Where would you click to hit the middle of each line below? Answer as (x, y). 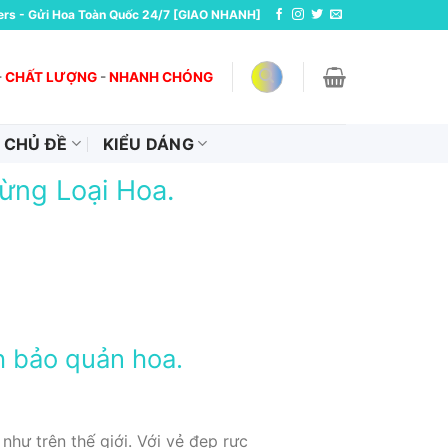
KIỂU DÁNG (148, 143)
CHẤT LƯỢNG (51, 76)
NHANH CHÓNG (161, 76)
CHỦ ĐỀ (35, 143)
